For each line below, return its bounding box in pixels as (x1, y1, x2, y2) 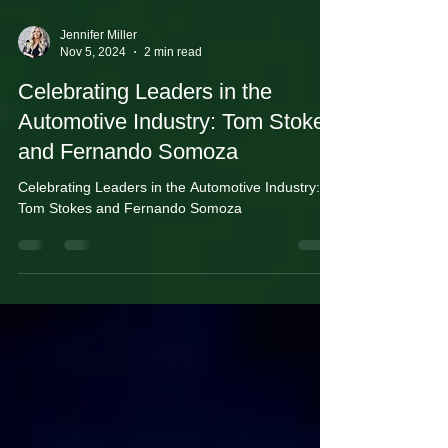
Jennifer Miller (60, 108, 137, 122)
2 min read (144, 124, 202, 139)
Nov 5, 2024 (60, 124, 126, 139)
